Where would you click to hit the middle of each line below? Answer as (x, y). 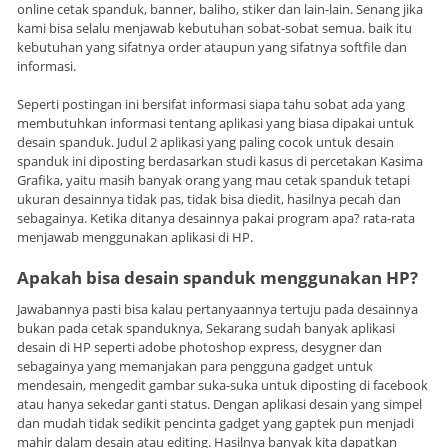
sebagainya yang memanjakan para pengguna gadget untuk (195, 365)
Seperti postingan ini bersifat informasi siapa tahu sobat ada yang (211, 104)
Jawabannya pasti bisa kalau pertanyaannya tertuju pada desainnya (217, 308)
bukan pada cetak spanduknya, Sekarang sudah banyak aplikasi (206, 327)
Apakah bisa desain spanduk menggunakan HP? (217, 278)
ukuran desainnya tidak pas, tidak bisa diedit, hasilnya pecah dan (209, 199)
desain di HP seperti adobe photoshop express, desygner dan (199, 346)
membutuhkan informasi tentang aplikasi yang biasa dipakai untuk (215, 123)
